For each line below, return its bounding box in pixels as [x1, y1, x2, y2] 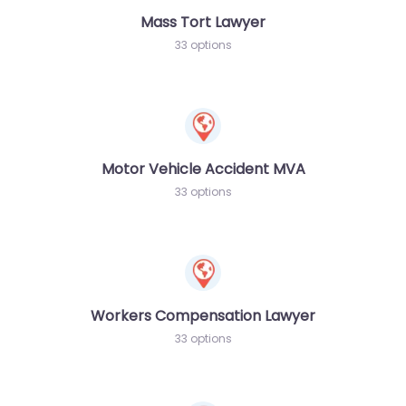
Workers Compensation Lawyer [91, 304, 315, 326]
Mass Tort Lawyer [140, 11, 266, 33]
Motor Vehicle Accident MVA [101, 158, 305, 179]
